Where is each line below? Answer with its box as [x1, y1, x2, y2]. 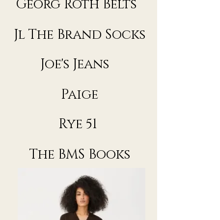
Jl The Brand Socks [14, 26, 145, 44]
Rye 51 [58, 115, 101, 134]
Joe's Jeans [40, 55, 119, 74]
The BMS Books [29, 146, 130, 164]
